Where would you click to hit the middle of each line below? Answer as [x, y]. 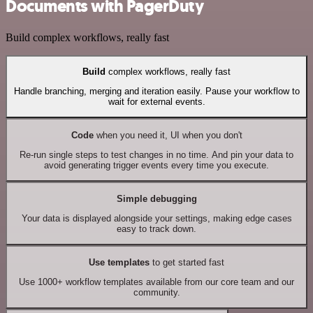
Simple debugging [156, 198]
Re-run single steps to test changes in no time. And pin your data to [156, 155]
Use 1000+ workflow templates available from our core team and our [156, 282]
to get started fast [187, 262]
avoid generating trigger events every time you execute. [156, 166]
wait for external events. [156, 102]
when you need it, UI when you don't [168, 135]
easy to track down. [156, 229]
